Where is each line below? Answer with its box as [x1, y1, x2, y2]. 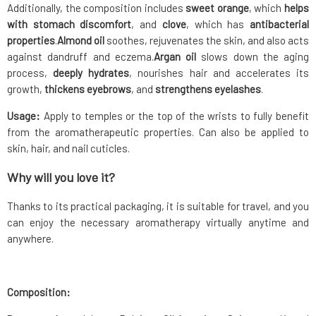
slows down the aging [196, 50, 309, 63]
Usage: [7, 109, 40, 123]
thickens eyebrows [44, 83, 131, 96]
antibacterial [250, 18, 310, 31]
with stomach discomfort [7, 18, 132, 31]
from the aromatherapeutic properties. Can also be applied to [7, 126, 309, 139]
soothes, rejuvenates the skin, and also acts [104, 34, 309, 47]
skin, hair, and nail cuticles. [7, 142, 130, 155]
